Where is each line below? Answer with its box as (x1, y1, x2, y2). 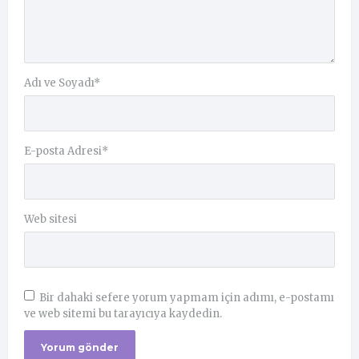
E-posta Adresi (24, 143, 102, 158)
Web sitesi (24, 212, 77, 226)
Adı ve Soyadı (24, 75, 94, 90)
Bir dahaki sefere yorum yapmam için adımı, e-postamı (39, 290, 334, 305)
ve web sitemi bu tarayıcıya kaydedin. (24, 306, 222, 321)
